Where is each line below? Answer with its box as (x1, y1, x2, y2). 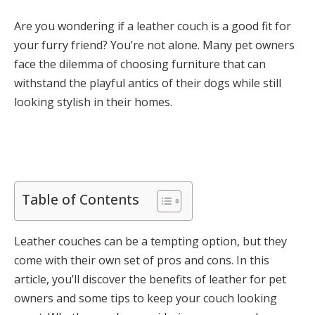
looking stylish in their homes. (14, 94, 172, 110)
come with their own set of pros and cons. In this (14, 252, 269, 269)
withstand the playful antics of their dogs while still (14, 75, 281, 91)
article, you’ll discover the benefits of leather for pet (14, 271, 286, 288)
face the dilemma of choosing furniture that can (14, 56, 266, 72)
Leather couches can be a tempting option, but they (14, 233, 287, 250)
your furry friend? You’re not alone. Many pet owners (14, 37, 295, 53)
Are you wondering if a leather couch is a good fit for (14, 18, 291, 34)
